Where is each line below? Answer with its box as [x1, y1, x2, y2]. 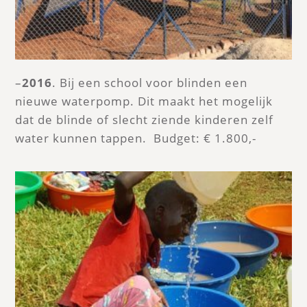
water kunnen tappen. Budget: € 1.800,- [15, 130, 257, 146]
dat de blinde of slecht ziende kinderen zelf [15, 111, 274, 127]
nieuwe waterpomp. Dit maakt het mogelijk [15, 93, 273, 109]
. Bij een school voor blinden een [52, 74, 248, 90]
